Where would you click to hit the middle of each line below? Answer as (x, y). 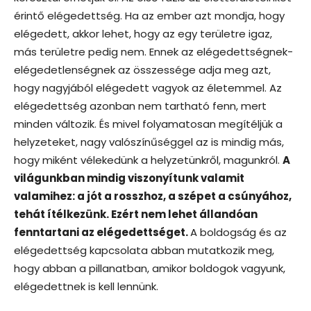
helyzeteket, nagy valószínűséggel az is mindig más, (149, 142)
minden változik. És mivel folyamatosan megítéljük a (148, 124)
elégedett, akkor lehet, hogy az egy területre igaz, (143, 33)
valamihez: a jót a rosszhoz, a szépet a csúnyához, (153, 196)
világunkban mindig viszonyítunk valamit (129, 178)
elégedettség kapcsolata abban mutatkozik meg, (144, 250)
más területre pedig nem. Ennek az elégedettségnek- (153, 51)
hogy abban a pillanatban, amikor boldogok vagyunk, (150, 268)
